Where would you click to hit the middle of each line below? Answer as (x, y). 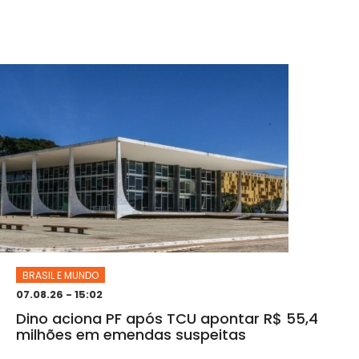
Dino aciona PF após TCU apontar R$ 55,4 (167, 318)
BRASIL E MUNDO (61, 275)
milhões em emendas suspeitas (131, 334)
